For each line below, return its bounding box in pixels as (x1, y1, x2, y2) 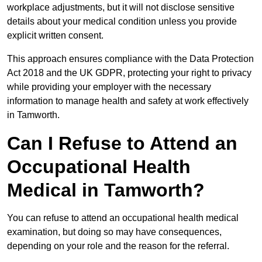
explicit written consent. (7, 30, 104, 41)
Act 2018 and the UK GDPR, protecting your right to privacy (7, 68, 251, 78)
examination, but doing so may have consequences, (7, 227, 222, 237)
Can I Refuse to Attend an (7, 133, 237, 154)
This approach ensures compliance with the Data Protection (7, 54, 254, 64)
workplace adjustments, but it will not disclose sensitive (7, 2, 235, 13)
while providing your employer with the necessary (7, 82, 211, 92)
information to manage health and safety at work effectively (7, 96, 249, 106)
